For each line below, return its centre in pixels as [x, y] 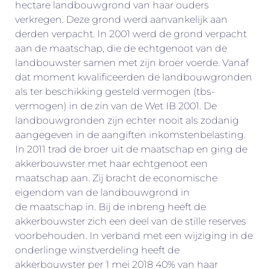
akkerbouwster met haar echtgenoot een [111, 163]
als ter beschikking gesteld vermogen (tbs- [115, 91]
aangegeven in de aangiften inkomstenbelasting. [130, 134]
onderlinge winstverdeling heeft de [97, 250]
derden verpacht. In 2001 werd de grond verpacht [131, 34]
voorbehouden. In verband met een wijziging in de [134, 235]
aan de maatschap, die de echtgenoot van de [121, 48]
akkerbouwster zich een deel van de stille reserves [131, 221]
